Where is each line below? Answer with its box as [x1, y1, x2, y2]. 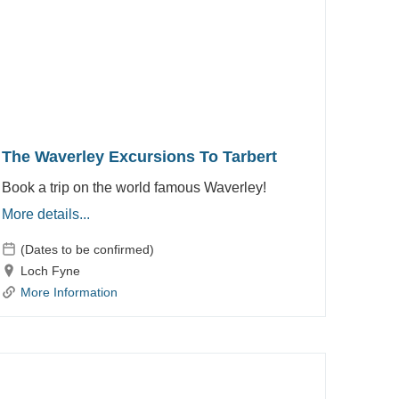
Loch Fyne [20, 263, 80, 278]
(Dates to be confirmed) [20, 241, 154, 256]
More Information [20, 284, 118, 299]
